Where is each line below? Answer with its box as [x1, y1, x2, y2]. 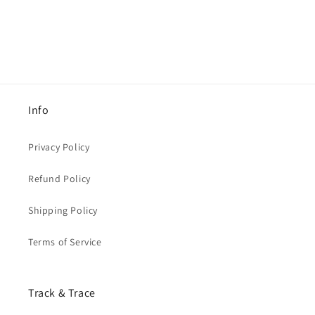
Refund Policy [28, 172, 91, 186]
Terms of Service [28, 236, 102, 249]
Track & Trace [28, 285, 96, 301]
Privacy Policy [28, 141, 90, 154]
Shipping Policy [28, 204, 98, 217]
